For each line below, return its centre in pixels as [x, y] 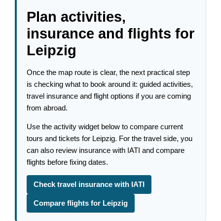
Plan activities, [76, 17]
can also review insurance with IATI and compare [106, 151]
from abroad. [47, 108]
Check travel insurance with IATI [89, 185]
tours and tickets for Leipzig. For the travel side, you [110, 139]
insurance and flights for [111, 33]
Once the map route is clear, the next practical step [109, 72]
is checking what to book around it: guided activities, [110, 84]
